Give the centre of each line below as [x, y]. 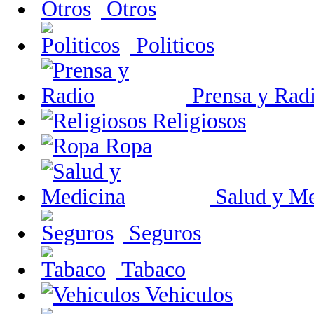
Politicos [172, 45]
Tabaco [151, 269]
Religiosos [196, 121]
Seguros [162, 233]
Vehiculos [186, 295]
